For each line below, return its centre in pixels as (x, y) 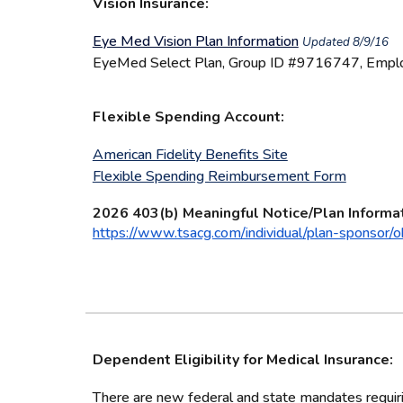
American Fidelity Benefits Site (190, 155)
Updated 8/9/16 (345, 42)
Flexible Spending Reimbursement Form (219, 176)
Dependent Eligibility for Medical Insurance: (242, 360)
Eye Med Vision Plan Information (195, 41)
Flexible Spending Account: (188, 117)
